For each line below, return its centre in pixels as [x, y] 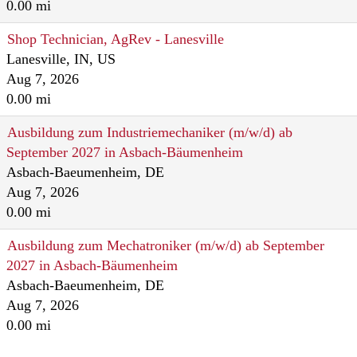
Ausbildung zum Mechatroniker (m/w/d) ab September [166, 245]
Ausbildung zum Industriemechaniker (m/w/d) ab [150, 132]
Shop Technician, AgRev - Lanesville [116, 39]
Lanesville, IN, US [61, 59]
